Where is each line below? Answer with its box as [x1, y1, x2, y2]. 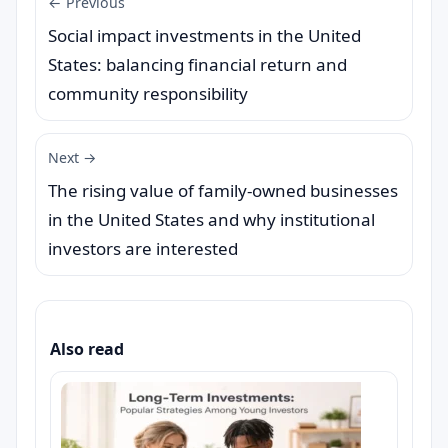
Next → [48, 148, 97, 167]
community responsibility [48, 82, 248, 105]
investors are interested [48, 237, 238, 260]
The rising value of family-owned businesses [48, 179, 398, 202]
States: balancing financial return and [48, 53, 347, 76]
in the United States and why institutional [48, 208, 375, 231]
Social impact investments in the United [48, 24, 361, 47]
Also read [50, 338, 124, 360]
